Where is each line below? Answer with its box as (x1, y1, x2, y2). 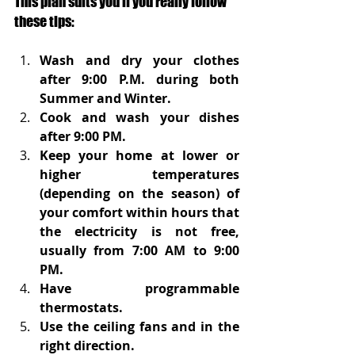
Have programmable (40, 280, 239, 298)
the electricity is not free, (40, 223, 239, 241)
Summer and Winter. (40, 90, 171, 108)
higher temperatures (40, 166, 239, 184)
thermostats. (40, 299, 123, 317)
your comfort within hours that (40, 204, 239, 222)
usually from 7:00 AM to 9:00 (40, 242, 239, 260)
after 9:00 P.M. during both (40, 71, 239, 89)
